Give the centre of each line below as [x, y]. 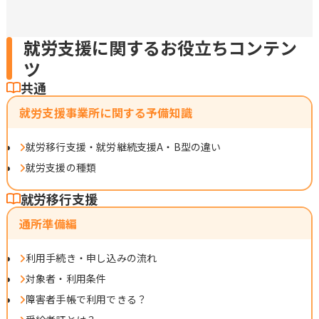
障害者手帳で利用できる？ [86, 299]
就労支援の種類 [61, 167]
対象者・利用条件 [66, 278]
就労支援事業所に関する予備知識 [106, 112]
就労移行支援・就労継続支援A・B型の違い [123, 146]
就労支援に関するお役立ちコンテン [160, 47]
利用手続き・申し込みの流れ [91, 257]
